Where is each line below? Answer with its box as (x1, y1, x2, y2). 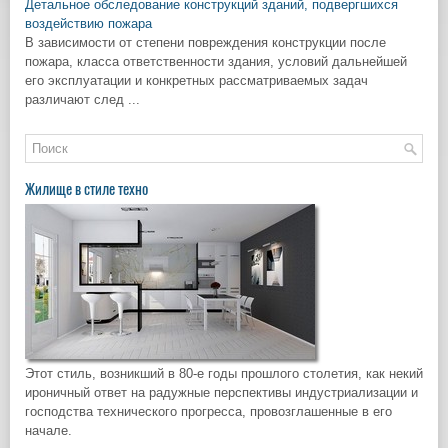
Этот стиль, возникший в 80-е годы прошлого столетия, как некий (25, 366, 423, 381)
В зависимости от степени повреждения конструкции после (25, 35, 386, 50)
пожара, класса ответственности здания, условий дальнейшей (25, 54, 407, 69)
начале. (25, 423, 72, 438)
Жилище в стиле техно (25, 179, 148, 199)
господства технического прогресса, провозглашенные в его (25, 404, 392, 419)
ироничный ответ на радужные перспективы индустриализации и (25, 385, 418, 400)
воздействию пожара (25, 16, 152, 31)
